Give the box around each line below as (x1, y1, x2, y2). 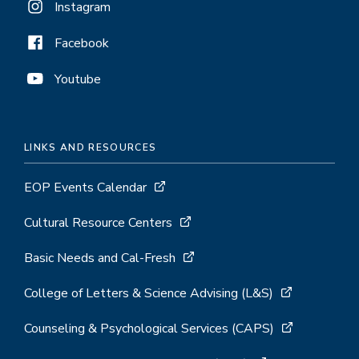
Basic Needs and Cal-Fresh (24, 248, 175, 267)
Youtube (54, 70, 101, 88)
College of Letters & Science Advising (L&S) (24, 284, 273, 302)
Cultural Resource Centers (24, 213, 172, 232)
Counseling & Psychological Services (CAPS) (24, 319, 274, 337)
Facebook (54, 34, 109, 52)
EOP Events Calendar (24, 178, 147, 196)
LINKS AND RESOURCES (24, 140, 157, 154)
